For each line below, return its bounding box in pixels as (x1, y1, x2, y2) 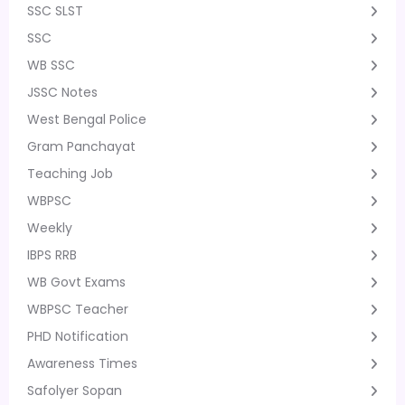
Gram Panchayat (27, 137, 136, 155)
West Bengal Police (27, 109, 146, 128)
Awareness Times (27, 353, 137, 372)
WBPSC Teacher (27, 299, 128, 318)
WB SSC (27, 55, 75, 74)
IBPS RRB (27, 245, 77, 264)
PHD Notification (27, 326, 128, 345)
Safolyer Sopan (27, 381, 122, 400)
